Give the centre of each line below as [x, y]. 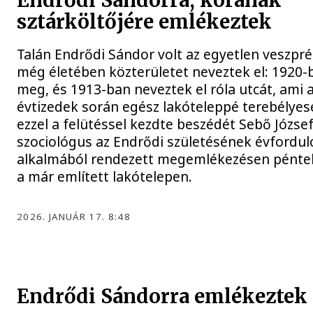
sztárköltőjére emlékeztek [145, 22]
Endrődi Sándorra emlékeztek [162, 296]
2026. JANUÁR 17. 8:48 [74, 217]
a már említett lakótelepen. [105, 177]
